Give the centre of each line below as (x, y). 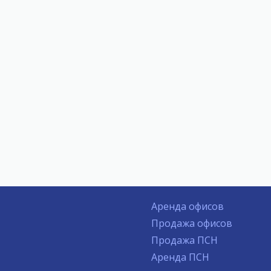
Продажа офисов (192, 223)
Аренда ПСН (180, 257)
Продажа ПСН (184, 240)
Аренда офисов (188, 206)
